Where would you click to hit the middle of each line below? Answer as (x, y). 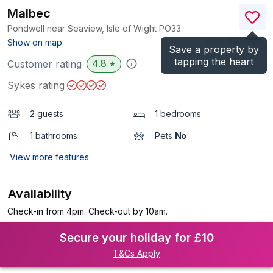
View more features (49, 157)
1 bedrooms (178, 114)
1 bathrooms (54, 136)
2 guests (47, 114)
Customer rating (44, 64)
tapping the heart (214, 62)
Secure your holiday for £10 (136, 238)
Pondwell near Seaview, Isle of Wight (83, 28)
